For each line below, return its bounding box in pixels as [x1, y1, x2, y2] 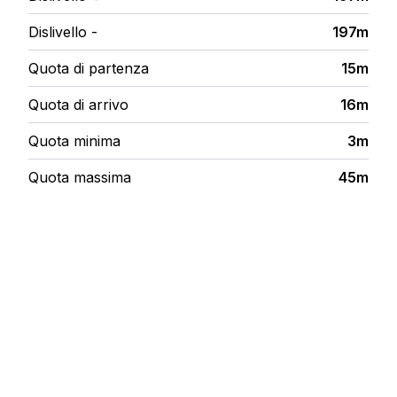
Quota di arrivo [28, 96, 128, 114]
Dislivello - [28, 23, 97, 42]
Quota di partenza [28, 59, 149, 78]
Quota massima [28, 168, 131, 187]
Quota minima [28, 132, 121, 151]
